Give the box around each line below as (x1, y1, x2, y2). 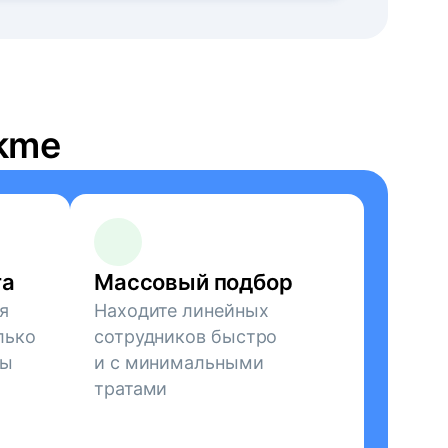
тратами (94, 378, 168, 399)
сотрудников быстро (94, 326, 278, 347)
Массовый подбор (94, 269, 293, 295)
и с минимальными (94, 352, 264, 373)
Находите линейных (94, 300, 269, 321)
